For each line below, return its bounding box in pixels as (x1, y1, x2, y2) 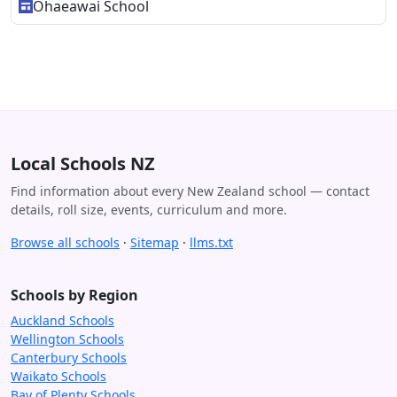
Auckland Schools (11, 311, 114, 329)
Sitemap (130, 233, 179, 251)
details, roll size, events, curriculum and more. (11, 200, 287, 218)
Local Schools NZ (11, 151, 155, 175)
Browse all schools (11, 233, 120, 251)
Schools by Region (11, 284, 138, 305)
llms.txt (190, 233, 233, 251)
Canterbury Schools (11, 348, 127, 366)
